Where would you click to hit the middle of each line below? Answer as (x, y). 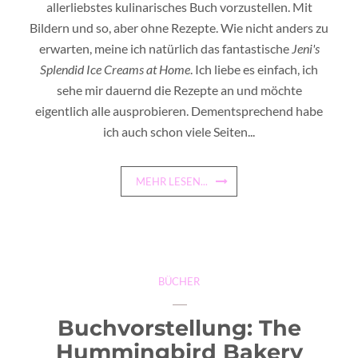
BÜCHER (179, 281)
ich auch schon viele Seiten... (179, 131)
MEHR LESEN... (172, 181)
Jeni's (305, 48)
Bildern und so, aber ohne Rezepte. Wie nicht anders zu (179, 28)
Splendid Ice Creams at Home (115, 69)
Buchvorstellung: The (179, 328)
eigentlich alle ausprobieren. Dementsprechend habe (179, 111)
